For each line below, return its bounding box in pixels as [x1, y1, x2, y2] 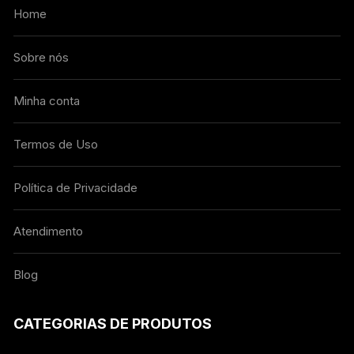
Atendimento [13, 223, 84, 239]
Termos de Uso [13, 136, 99, 152]
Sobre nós [13, 49, 70, 65]
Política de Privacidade [13, 179, 138, 195]
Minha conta [13, 92, 81, 108]
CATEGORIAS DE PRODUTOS [13, 314, 213, 332]
